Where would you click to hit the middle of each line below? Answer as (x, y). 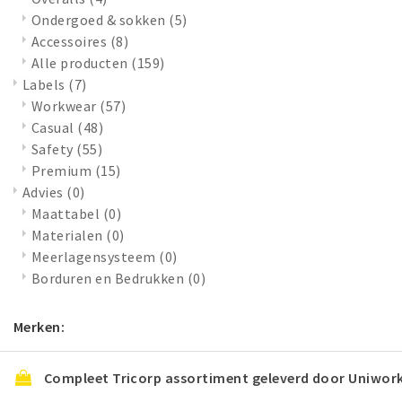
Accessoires (71, 41)
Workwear (66, 105)
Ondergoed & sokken (100, 19)
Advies (45, 192)
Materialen (69, 235)
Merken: (39, 326)
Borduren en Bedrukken (109, 278)
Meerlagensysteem (96, 256)
